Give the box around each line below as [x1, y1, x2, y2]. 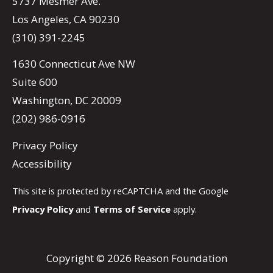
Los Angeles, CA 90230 [12, 12, 119, 26]
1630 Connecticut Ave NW [12, 57, 135, 71]
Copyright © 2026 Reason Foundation [46, 251, 227, 266]
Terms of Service [93, 202, 171, 215]
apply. [171, 202, 197, 215]
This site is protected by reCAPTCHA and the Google [12, 184, 229, 197]
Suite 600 [12, 75, 57, 90]
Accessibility [12, 157, 72, 171]
